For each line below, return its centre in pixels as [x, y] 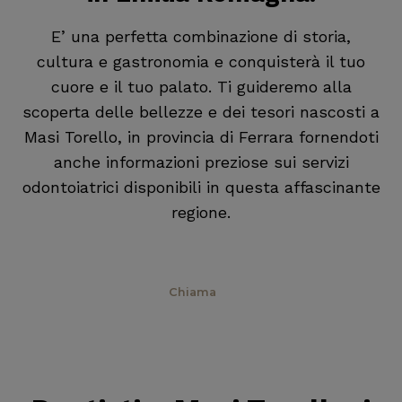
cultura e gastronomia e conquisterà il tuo [201, 61]
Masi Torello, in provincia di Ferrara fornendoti [201, 136]
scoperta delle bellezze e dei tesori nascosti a [201, 111]
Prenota [79, 292]
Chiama [192, 292]
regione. [201, 212]
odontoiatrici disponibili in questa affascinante [201, 187]
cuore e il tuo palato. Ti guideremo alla [201, 86]
